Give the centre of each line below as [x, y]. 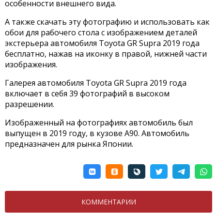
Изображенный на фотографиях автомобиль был [99, 123]
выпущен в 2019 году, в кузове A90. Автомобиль [97, 133]
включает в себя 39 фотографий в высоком [87, 94]
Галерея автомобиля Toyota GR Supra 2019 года [96, 83]
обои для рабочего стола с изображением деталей [101, 33]
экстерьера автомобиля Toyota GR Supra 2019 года [102, 43]
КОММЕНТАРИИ [108, 202]
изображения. [31, 65]
